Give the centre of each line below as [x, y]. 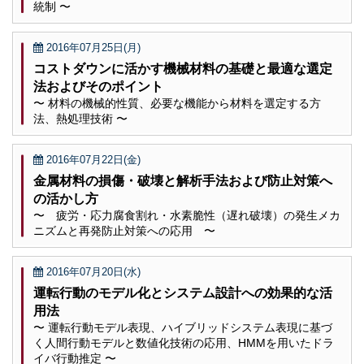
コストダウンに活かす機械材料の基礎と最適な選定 [183, 69]
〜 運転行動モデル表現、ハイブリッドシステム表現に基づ [183, 327]
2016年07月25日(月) [92, 48]
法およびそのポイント [98, 87]
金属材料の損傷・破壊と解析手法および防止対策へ [183, 181]
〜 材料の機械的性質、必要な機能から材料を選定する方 [177, 103]
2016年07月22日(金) [92, 160]
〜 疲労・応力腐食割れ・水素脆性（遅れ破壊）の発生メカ [187, 215]
